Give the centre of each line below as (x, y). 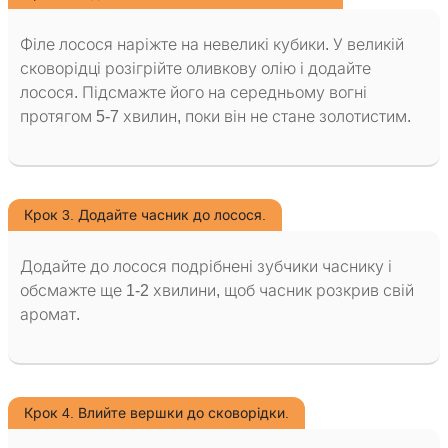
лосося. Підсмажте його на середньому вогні (193, 93)
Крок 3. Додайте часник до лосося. (145, 215)
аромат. (50, 315)
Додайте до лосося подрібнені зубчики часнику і (206, 267)
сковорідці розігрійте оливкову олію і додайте (195, 69)
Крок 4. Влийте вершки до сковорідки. (156, 413)
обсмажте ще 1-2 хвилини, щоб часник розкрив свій (217, 291)
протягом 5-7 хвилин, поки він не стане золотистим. (215, 117)
